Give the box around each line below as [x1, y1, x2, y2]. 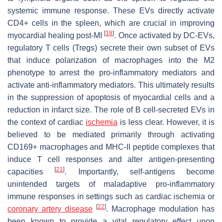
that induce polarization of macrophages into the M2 [7, 55, 215, 64]
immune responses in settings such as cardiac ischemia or [7, 192, 215, 201]
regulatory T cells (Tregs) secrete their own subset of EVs [7, 43, 215, 52]
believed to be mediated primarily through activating [7, 130, 215, 139]
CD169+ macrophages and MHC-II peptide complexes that [7, 142, 215, 151]
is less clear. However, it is [117, 117, 215, 126]
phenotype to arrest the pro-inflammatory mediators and [7, 68, 215, 77]
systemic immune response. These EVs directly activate [7, 6, 215, 15]
